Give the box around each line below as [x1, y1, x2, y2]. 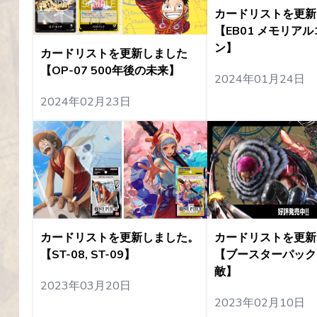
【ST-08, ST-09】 [40, 247, 135, 263]
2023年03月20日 [40, 278, 131, 294]
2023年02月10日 [214, 295, 305, 311]
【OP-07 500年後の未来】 [40, 63, 180, 79]
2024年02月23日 [40, 94, 131, 110]
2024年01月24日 [214, 71, 305, 87]
